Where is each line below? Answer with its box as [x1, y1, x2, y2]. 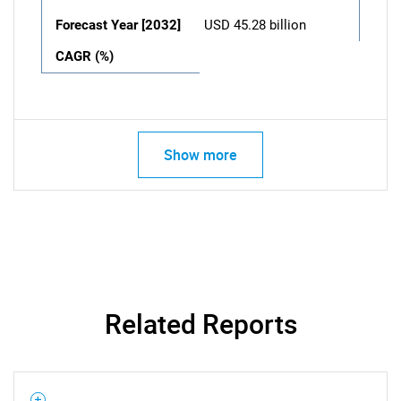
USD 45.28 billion [204, 17, 306, 33]
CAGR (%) [55, 48, 114, 64]
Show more [164, 145, 237, 165]
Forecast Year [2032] [55, 17, 181, 33]
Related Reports [104, 305, 297, 342]
